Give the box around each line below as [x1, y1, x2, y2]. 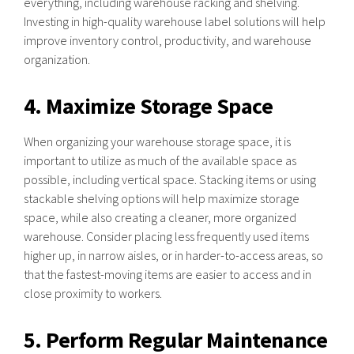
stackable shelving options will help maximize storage [24, 190, 299, 206]
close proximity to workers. [24, 285, 162, 301]
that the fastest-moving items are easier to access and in [24, 266, 311, 282]
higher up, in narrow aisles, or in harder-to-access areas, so [24, 247, 323, 263]
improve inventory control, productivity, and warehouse [24, 32, 311, 48]
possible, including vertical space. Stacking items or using [24, 171, 316, 187]
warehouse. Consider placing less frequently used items [24, 228, 309, 244]
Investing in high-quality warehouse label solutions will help [24, 13, 326, 29]
